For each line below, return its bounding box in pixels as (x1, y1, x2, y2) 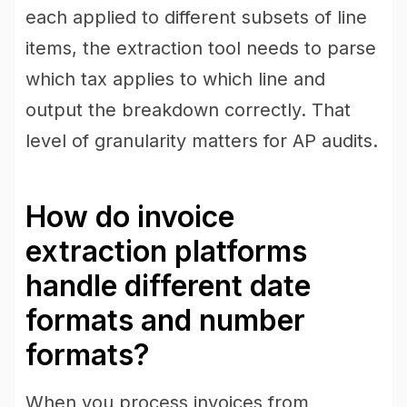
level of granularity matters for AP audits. (25, 130, 378, 152)
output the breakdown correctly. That (25, 99, 351, 121)
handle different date (25, 268, 311, 303)
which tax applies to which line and (25, 68, 325, 90)
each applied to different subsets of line (25, 6, 367, 28)
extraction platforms (25, 233, 307, 269)
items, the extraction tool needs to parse (25, 37, 376, 59)
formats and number (25, 303, 305, 338)
